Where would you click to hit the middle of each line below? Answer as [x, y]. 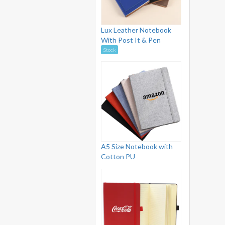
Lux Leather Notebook [136, 30]
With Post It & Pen [131, 40]
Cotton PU [118, 156]
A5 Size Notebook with [137, 146]
